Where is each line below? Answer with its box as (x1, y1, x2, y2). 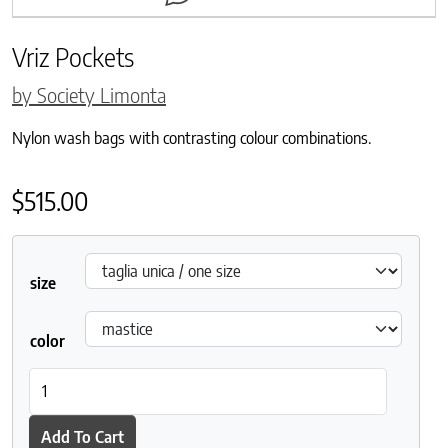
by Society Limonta (12, 81, 166, 107)
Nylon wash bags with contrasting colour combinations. (12, 127, 371, 148)
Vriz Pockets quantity (28, 368, 167, 389)
